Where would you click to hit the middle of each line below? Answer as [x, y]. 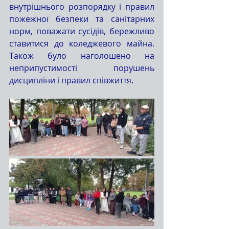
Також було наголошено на [82, 55]
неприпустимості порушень [82, 68]
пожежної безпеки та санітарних [82, 19]
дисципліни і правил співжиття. [71, 80]
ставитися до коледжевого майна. [82, 43]
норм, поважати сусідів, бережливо [82, 31]
